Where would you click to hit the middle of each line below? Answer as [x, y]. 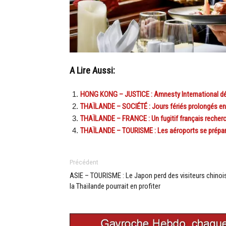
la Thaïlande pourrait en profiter [115, 186]
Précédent [84, 162]
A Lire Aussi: [92, 70]
